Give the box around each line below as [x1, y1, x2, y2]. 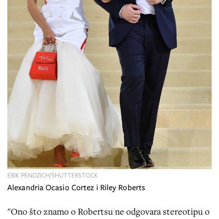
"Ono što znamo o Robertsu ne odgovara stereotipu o [7, 205, 210, 217]
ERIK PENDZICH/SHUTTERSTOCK [7, 170, 98, 180]
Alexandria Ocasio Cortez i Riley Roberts [7, 181, 145, 193]
